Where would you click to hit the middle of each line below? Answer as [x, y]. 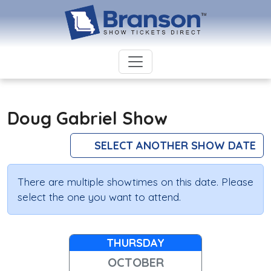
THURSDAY [135, 243]
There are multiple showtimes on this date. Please [135, 182]
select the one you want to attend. [99, 197]
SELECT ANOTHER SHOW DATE [174, 146]
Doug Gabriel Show [87, 118]
